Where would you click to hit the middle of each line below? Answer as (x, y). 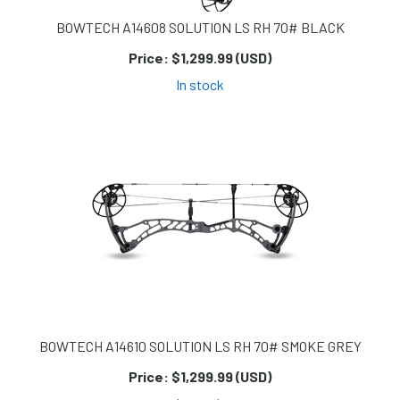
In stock (200, 85)
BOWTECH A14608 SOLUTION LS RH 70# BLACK (200, 28)
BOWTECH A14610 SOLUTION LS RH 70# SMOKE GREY (200, 346)
